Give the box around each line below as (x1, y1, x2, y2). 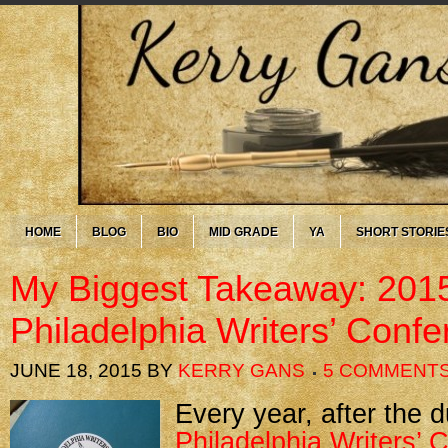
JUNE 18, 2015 (10, 360, 142, 381)
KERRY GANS (178, 360, 305, 381)
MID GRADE (209, 225, 278, 239)
